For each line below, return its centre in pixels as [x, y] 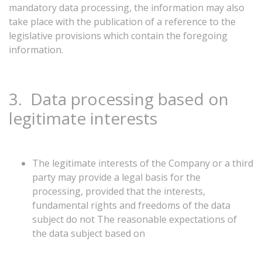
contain [147, 36]
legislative [31, 36]
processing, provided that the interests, [119, 191]
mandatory [33, 8]
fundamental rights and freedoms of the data [131, 205]
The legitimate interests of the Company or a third [143, 163]
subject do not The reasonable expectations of [135, 219]
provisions [78, 36]
